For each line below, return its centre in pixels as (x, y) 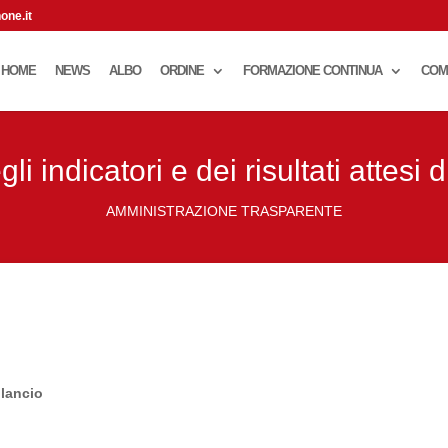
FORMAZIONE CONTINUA (312, 70)
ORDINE (181, 70)
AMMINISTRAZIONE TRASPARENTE (223, 211)
